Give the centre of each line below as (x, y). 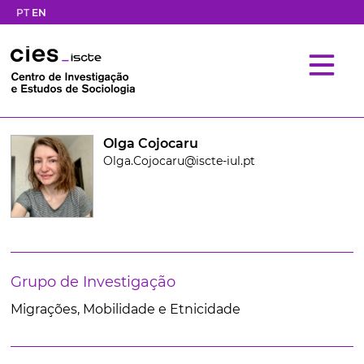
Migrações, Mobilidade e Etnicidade (125, 309)
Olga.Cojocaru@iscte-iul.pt (179, 161)
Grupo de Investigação (93, 282)
